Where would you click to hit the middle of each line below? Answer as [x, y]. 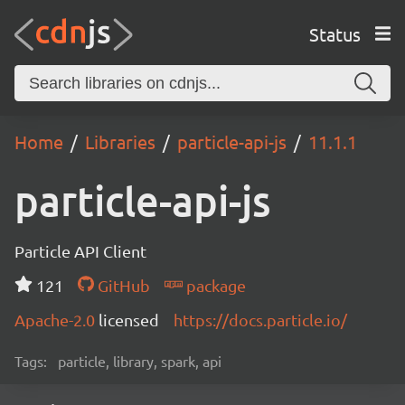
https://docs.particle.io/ [260, 320]
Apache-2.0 [57, 320]
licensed [129, 320]
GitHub [122, 285]
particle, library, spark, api [140, 361]
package [214, 285]
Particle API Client [80, 251]
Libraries [120, 141]
